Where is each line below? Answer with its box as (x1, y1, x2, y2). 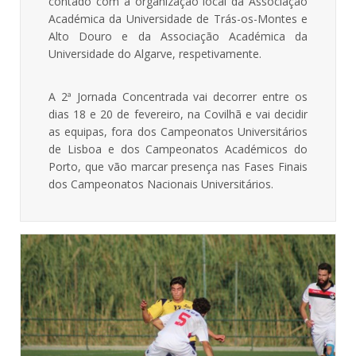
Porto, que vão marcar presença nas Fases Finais (48, 158, 308, 174)
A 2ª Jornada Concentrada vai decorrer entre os (48, 88, 308, 104)
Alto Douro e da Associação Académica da (48, 28, 308, 44)
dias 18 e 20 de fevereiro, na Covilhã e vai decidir (48, 106, 308, 122)
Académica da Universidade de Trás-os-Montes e (48, 10, 308, 26)
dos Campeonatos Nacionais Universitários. (48, 176, 273, 192)
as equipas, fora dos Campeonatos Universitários (48, 123, 308, 139)
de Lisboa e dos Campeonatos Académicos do (48, 141, 308, 157)
